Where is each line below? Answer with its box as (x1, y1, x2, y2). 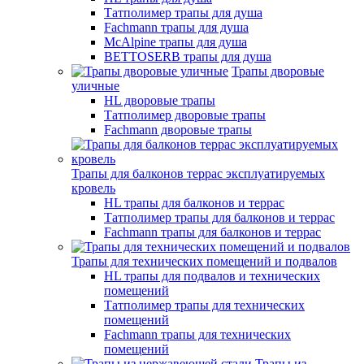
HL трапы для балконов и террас (104, 196, 284, 210)
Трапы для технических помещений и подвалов (71, 254, 337, 268)
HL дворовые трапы (104, 93, 215, 107)
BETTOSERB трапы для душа (104, 50, 271, 63)
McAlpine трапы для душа (104, 35, 247, 49)
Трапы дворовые (232, 64, 324, 78)
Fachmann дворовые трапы (104, 123, 252, 136)
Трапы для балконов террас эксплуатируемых (71, 167, 325, 180)
